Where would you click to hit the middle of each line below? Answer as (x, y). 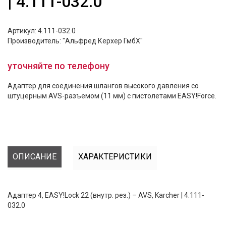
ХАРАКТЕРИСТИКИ (115, 157)
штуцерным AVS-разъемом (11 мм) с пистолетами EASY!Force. (112, 96)
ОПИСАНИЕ (35, 157)
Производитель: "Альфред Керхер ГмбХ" (75, 41)
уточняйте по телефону (59, 66)
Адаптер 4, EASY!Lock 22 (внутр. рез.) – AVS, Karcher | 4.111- (106, 195)
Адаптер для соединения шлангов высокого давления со (103, 86)
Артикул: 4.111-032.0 (42, 31)
